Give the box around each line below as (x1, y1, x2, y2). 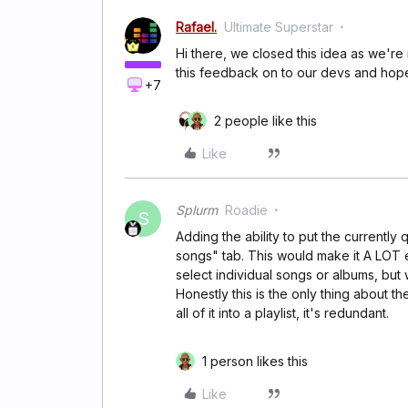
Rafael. (176, 19, 217, 35)
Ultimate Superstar (224, 19, 333, 35)
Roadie (225, 202, 268, 218)
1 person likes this (202, 353, 308, 369)
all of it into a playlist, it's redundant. (176, 305, 393, 321)
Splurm (176, 202, 218, 218)
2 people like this (214, 113, 317, 128)
